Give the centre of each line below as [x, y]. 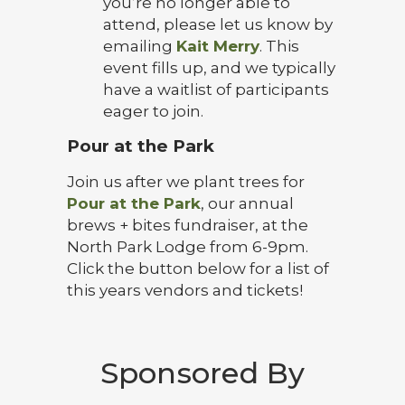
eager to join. [153, 111]
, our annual [247, 203]
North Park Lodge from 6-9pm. [188, 247]
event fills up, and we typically [219, 68]
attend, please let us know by [218, 24]
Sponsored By [202, 373]
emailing [140, 46]
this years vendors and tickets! [185, 290]
